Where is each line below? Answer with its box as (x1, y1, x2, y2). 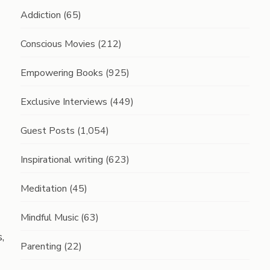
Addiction (20, 8, 61, 22)
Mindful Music (20, 211, 78, 224)
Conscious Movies (20, 37, 95, 51)
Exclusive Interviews (20, 95, 107, 108)
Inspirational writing (20, 153, 103, 166)
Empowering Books (20, 66, 103, 80)
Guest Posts (20, 124, 75, 137)
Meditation (20, 182, 67, 195)
